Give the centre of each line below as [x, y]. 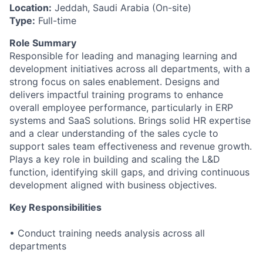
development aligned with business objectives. [113, 185]
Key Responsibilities [55, 208]
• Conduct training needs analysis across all [107, 233]
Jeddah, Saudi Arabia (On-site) [122, 8]
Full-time [56, 21]
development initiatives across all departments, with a [130, 69]
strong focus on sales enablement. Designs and [114, 82]
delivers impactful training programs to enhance [116, 95]
